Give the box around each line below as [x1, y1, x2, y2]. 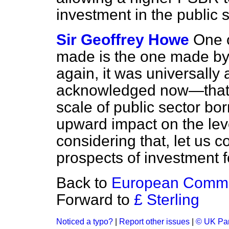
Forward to [56, 191, 134, 208]
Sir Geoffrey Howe [56, 31, 189, 48]
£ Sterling [134, 191, 199, 208]
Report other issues [119, 217, 190, 226]
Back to [56, 174, 111, 191]
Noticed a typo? [56, 217, 113, 226]
